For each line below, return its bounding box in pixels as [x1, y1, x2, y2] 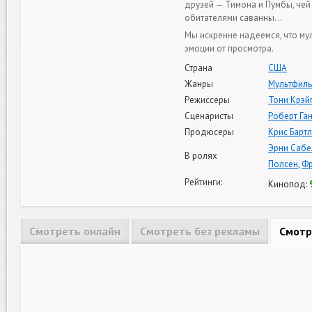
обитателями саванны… [185, 11, 282, 24]
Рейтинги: [185, 175, 222, 188]
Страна [185, 61, 212, 74]
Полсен [268, 157, 298, 170]
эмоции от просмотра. [185, 42, 274, 54]
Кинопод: [268, 178, 309, 190]
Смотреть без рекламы [140, 224, 260, 238]
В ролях [185, 149, 217, 162]
